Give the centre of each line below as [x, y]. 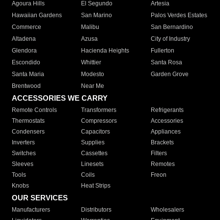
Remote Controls [34, 110]
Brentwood [26, 86]
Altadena [24, 39]
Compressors [99, 121]
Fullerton [162, 51]
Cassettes [95, 153]
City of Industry [170, 39]
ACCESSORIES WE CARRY [60, 98]
